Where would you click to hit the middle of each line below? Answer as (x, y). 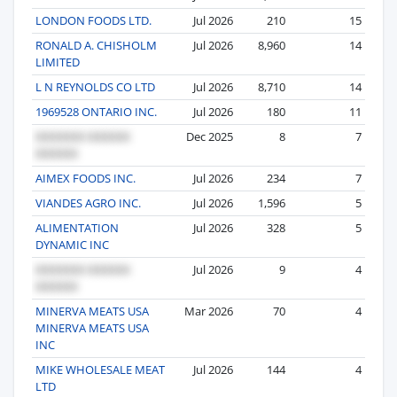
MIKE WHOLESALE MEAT (100, 369)
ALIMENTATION (77, 227)
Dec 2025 (210, 136)
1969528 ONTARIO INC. (96, 111)
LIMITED (58, 62)
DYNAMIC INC (72, 244)
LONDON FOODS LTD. (93, 20)
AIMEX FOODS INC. (86, 178)
